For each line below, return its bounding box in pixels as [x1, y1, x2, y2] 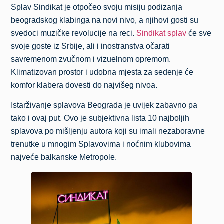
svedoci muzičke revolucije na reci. [11, 29, 137, 38]
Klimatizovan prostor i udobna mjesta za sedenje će [11, 68, 194, 77]
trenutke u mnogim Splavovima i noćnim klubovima [11, 140, 191, 149]
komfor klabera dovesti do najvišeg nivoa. [11, 81, 158, 90]
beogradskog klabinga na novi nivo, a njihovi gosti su [11, 16, 199, 25]
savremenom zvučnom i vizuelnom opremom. [11, 55, 171, 64]
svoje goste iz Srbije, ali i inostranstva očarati [11, 42, 170, 51]
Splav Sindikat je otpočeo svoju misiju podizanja [11, 3, 183, 12]
